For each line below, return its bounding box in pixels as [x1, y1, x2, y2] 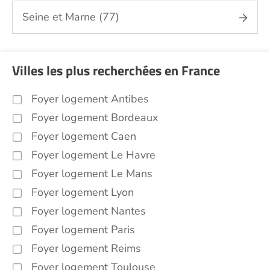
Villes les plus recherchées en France [12, 60, 220, 81]
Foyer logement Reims [31, 241, 141, 256]
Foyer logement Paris [31, 222, 135, 237]
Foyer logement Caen [31, 129, 136, 143]
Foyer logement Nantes [31, 204, 146, 218]
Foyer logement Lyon [31, 185, 134, 199]
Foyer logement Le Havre [31, 148, 155, 162]
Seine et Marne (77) [22, 10, 119, 24]
